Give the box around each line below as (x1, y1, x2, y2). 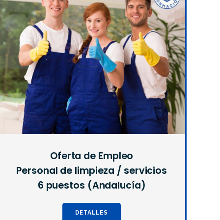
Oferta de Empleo (50, 149, 134, 163)
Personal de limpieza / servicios (16, 164, 167, 178)
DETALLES (75, 209, 109, 217)
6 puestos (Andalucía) (37, 179, 146, 192)
